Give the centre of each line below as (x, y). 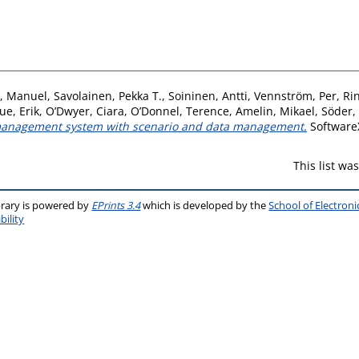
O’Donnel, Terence (180, 111)
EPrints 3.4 (116, 205)
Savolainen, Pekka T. (108, 95)
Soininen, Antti (208, 95)
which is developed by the (205, 205)
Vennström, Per (295, 95)
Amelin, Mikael (275, 111)
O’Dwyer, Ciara (85, 111)
